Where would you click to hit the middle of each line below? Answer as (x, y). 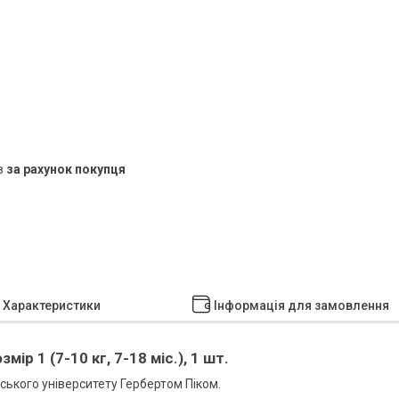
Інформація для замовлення (301, 306)
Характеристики (52, 306)
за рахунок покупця (66, 169)
